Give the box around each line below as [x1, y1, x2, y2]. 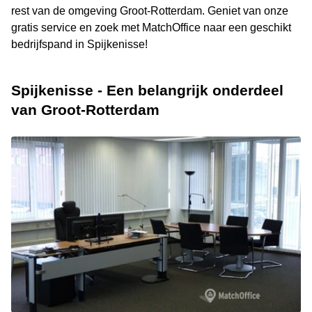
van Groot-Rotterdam [11, 102, 159, 118]
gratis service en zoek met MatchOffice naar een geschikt [11, 22, 291, 34]
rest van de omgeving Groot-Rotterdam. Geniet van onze [11, 5, 288, 17]
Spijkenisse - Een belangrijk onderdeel [11, 82, 283, 99]
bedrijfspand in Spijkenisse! [11, 38, 148, 51]
